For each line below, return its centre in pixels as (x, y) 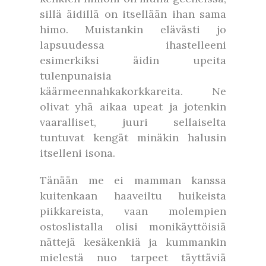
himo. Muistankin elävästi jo (133, 29)
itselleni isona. (77, 153)
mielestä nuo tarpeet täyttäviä (133, 257)
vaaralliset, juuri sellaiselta (133, 122)
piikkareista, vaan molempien (133, 211)
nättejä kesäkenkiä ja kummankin (133, 242)
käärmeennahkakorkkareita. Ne (133, 91)
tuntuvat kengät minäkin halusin (133, 137)
